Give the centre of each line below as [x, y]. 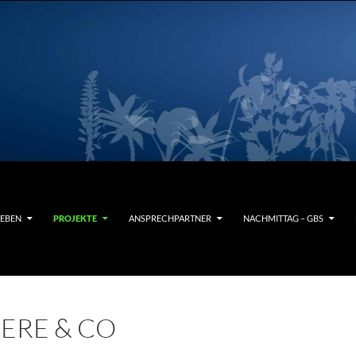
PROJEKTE [75, 218]
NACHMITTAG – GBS [283, 218]
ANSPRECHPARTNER [170, 218]
